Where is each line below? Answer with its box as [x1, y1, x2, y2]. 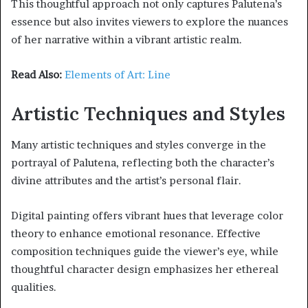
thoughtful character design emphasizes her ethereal [11, 262, 278, 276]
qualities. [11, 280, 56, 294]
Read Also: [11, 68, 62, 82]
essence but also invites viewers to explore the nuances [11, 15, 288, 29]
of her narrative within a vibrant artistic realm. [11, 33, 242, 47]
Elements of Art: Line [65, 68, 170, 82]
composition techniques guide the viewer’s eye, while [11, 244, 278, 258]
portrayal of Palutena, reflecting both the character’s [11, 155, 274, 169]
